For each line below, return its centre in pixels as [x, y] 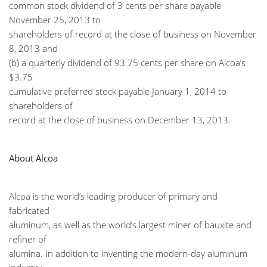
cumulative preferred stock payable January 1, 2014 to [118, 91]
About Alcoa [33, 158]
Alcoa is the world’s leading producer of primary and [113, 196]
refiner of [28, 239]
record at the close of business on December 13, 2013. [120, 120]
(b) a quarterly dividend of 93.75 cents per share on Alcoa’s [127, 63]
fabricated [29, 210]
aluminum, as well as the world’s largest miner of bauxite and [130, 225]
